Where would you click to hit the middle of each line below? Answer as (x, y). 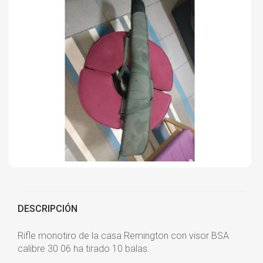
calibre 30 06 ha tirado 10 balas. (84, 248)
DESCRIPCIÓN (48, 208)
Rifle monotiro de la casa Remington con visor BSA (123, 235)
